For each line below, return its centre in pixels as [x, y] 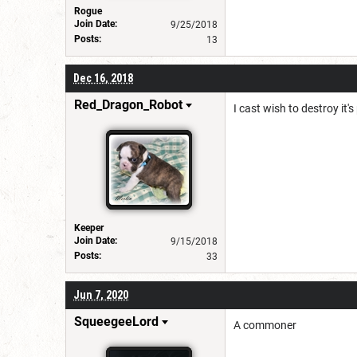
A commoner [266, 325]
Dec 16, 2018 [103, 78]
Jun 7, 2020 [101, 294]
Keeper [89, 228]
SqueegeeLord [116, 321]
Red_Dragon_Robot [128, 104]
